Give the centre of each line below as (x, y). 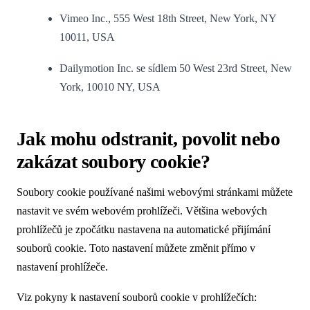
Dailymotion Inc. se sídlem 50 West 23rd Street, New (176, 68)
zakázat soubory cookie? (113, 161)
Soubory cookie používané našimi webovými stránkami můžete (155, 192)
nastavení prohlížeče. (62, 266)
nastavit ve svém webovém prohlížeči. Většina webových (142, 210)
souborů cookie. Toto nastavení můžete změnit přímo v (136, 248)
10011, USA (88, 37)
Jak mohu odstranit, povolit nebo (148, 138)
